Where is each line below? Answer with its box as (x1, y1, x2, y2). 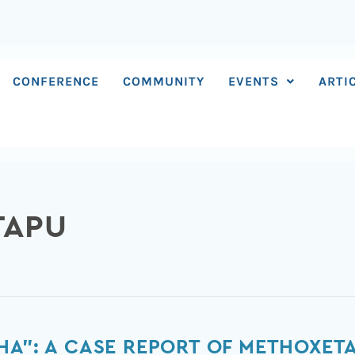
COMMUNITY (123, 74, 205, 89)
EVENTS (228, 74, 280, 89)
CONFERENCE (13, 74, 100, 89)
